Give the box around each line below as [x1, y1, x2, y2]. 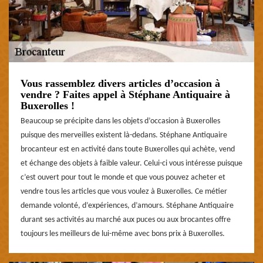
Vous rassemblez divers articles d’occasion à [21, 77, 220, 89]
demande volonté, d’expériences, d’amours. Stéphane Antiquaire [21, 201, 234, 210]
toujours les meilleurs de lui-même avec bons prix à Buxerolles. [21, 229, 225, 238]
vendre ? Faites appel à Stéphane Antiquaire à [21, 88, 230, 100]
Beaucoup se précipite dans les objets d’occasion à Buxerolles [21, 116, 220, 126]
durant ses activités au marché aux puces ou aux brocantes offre [21, 215, 231, 224]
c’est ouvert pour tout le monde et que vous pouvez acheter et [21, 173, 225, 182]
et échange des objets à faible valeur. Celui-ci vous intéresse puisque [21, 159, 242, 168]
